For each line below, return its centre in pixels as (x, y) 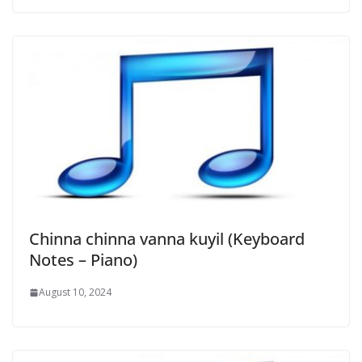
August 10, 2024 (75, 293)
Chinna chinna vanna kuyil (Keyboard (167, 239)
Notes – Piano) (83, 260)
